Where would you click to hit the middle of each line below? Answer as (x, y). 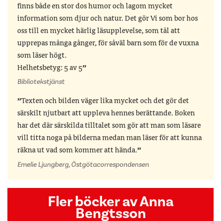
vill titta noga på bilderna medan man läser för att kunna (110, 138)
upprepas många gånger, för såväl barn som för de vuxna (108, 44)
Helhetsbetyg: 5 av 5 (50, 68)
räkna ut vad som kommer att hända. (77, 151)
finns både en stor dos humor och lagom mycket (95, 7)
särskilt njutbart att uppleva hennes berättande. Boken (106, 114)
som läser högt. (42, 56)
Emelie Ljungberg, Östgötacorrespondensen (83, 164)
